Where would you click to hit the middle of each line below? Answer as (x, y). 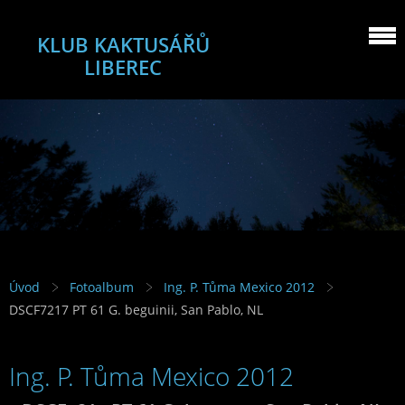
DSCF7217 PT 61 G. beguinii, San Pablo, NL (136, 310)
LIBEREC (123, 67)
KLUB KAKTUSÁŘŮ (123, 45)
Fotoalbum (102, 287)
